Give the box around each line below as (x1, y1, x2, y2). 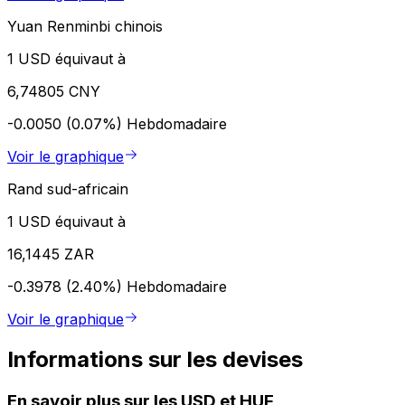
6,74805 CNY (7, 81, 100, 100)
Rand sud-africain (7, 179, 128, 198)
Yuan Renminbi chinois (7, 16, 163, 35)
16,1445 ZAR (7, 244, 94, 263)
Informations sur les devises (7, 345, 303, 372)
